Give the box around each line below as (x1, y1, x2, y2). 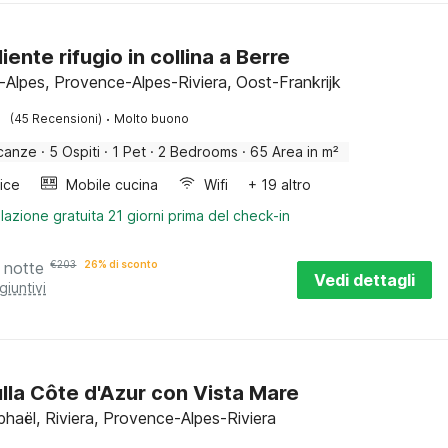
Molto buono (114, 111, 190, 126)
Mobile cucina (66, 176, 159, 193)
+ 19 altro (248, 176, 312, 193)
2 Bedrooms (158, 143, 239, 160)
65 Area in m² (250, 143, 340, 160)
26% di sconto (84, 258, 159, 270)
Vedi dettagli (314, 270, 415, 290)
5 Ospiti (49, 143, 101, 160)
